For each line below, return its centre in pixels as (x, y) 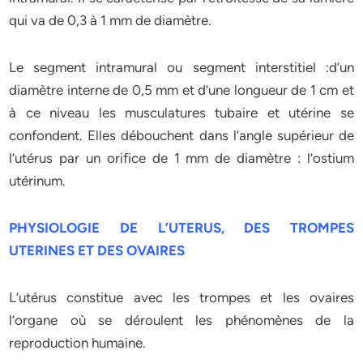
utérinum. (38, 181)
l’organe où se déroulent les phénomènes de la (181, 320)
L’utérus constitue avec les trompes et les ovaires (181, 297)
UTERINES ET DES (68, 250)
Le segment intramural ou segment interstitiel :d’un (181, 67)
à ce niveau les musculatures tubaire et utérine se (181, 113)
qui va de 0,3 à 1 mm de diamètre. (111, 20)
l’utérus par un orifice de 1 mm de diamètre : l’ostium (181, 158)
